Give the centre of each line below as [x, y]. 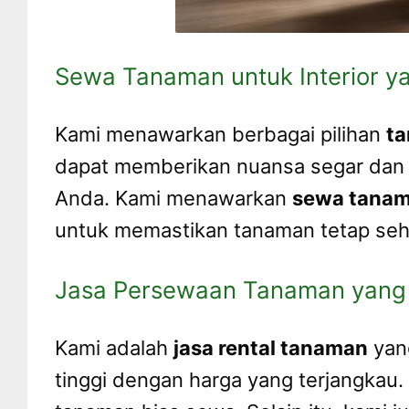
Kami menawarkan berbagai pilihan [220, 134]
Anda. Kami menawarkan [173, 198]
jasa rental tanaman [271, 348]
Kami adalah [114, 348]
